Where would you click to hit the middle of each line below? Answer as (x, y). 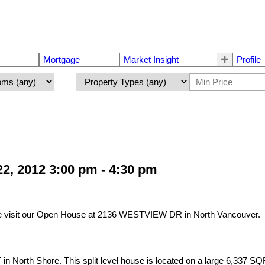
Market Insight (151, 60)
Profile (249, 60)
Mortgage (62, 60)
